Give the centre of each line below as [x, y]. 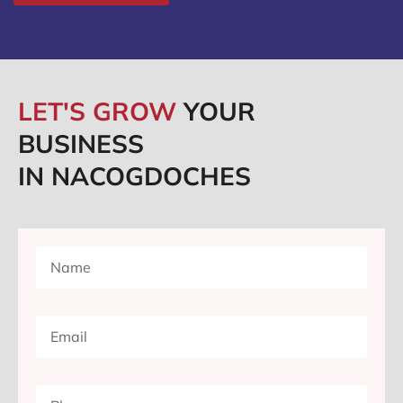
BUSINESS [81, 144]
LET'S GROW [101, 112]
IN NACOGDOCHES [134, 176]
